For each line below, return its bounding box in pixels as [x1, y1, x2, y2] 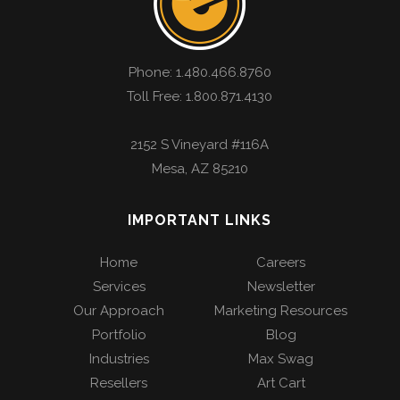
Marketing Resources [214, 303, 348, 320]
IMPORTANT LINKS [128, 212, 272, 229]
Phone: [128, 64, 176, 81]
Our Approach [73, 303, 165, 320]
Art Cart [256, 375, 305, 392]
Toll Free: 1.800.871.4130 [127, 88, 273, 105]
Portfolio [91, 327, 146, 344]
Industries [88, 351, 149, 368]
